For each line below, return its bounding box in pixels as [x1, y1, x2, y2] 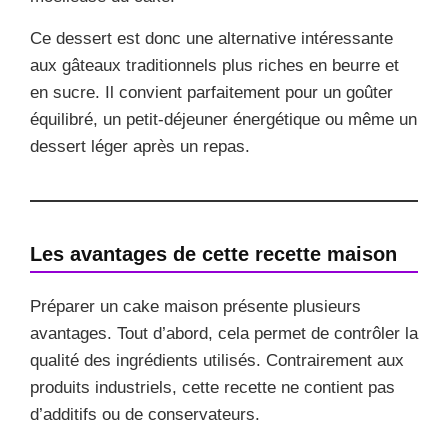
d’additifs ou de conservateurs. [30, 404, 260, 424]
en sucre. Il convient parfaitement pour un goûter [30, 82, 393, 102]
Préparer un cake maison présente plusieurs [30, 296, 361, 316]
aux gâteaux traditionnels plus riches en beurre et [30, 55, 399, 75]
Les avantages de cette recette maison [30, 242, 397, 265]
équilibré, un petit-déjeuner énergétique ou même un [30, 109, 417, 129]
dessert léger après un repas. [30, 136, 250, 156]
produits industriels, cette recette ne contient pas [30, 377, 395, 397]
